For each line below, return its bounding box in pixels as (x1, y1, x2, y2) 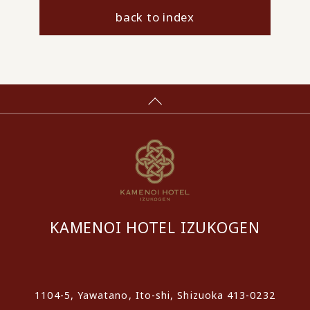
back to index (116, 9, 194, 26)
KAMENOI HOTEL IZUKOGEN (50, 217, 260, 238)
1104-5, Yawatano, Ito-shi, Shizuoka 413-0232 (35, 288, 275, 302)
